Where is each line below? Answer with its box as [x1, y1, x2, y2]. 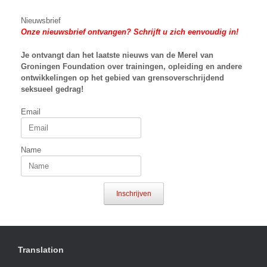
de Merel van [166, 50, 213, 60]
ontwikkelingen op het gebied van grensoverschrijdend [21, 73, 224, 82]
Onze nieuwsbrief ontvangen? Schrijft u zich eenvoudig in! [21, 27, 238, 37]
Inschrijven [116, 190, 151, 198]
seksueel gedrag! [21, 84, 83, 94]
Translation [18, 245, 64, 255]
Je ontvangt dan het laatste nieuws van [21, 50, 166, 60]
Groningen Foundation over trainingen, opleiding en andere [21, 61, 242, 71]
